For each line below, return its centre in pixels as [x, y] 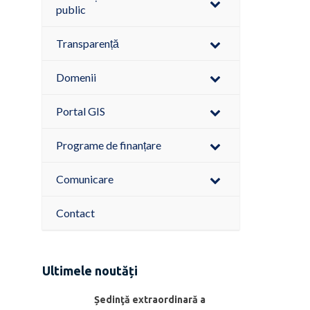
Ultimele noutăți [90, 271]
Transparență [88, 43]
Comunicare [85, 179]
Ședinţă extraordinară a [150, 299]
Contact [75, 213]
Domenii [76, 77]
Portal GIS [81, 111]
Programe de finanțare [109, 145]
